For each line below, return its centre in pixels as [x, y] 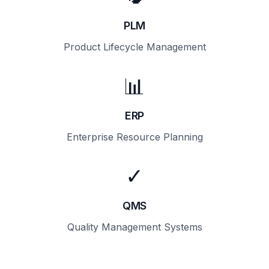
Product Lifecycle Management [134, 47]
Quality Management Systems [134, 227]
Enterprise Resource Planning [134, 137]
